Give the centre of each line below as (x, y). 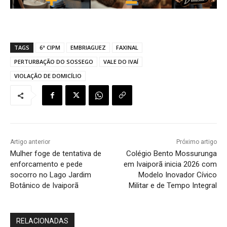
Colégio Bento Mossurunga (171, 154)
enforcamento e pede (46, 164)
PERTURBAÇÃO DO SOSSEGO (54, 62)
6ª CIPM (50, 48)
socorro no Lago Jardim (51, 175)
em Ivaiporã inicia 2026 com (170, 164)
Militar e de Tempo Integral (173, 186)
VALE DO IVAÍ (121, 62)
